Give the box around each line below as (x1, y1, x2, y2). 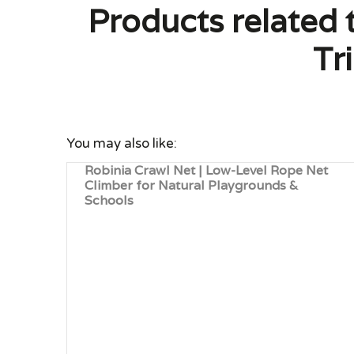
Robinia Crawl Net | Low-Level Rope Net (85, 162, 329, 179)
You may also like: (66, 134, 177, 152)
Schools (85, 192, 134, 209)
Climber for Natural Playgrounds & (85, 177, 299, 194)
